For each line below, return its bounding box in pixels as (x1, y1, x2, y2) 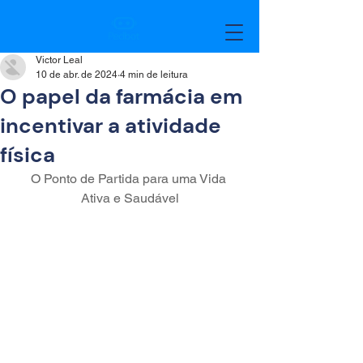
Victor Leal (36, 54, 83, 66)
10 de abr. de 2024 (36, 69, 117, 80)
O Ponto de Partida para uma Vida (30, 171, 229, 186)
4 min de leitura (120, 69, 188, 80)
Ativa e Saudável (80, 190, 179, 206)
